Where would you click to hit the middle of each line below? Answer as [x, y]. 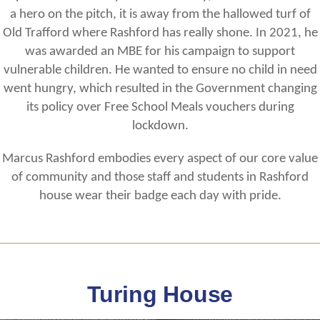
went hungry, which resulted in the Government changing [160, 89]
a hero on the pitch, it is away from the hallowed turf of [160, 15]
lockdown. [160, 126]
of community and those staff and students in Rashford [160, 177]
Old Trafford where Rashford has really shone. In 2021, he [160, 33]
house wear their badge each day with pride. [160, 195]
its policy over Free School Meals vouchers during [160, 107]
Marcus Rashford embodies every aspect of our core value [160, 158]
